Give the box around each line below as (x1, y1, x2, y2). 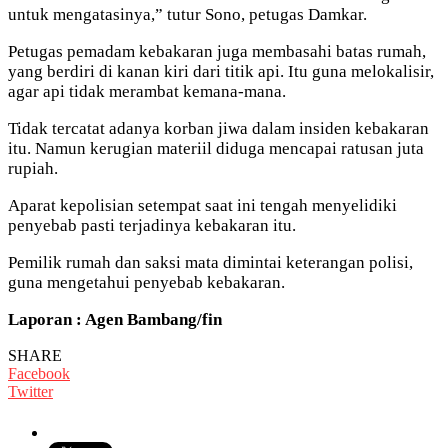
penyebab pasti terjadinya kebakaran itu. (8, 215, 296, 235)
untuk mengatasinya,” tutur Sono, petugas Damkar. (8, 4, 367, 24)
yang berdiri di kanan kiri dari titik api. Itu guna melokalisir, (8, 61, 434, 81)
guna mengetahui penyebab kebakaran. (8, 272, 285, 292)
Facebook (8, 364, 70, 382)
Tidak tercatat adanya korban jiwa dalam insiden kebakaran (8, 118, 429, 138)
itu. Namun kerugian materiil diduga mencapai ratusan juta (8, 138, 424, 158)
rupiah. (8, 158, 58, 178)
